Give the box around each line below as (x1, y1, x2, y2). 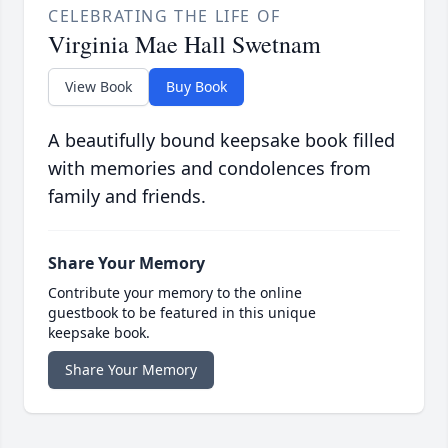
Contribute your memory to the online (48, 283, 302, 303)
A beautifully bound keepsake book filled (48, 128, 395, 153)
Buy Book (166, 77, 227, 97)
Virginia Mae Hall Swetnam (48, 28, 321, 61)
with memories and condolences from (48, 156, 371, 181)
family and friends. (48, 184, 206, 209)
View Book (65, 77, 132, 97)
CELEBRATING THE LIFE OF (48, 5, 281, 28)
